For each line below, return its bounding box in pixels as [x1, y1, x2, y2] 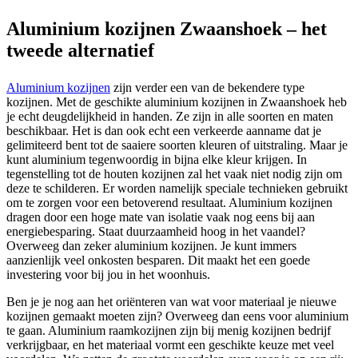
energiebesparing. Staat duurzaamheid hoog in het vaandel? [6, 224, 305, 238]
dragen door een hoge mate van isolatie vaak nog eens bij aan [6, 209, 315, 224]
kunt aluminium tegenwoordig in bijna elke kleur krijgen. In [6, 152, 307, 166]
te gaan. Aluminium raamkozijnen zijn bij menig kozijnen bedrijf [6, 323, 331, 337]
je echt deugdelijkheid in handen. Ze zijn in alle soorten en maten [6, 109, 333, 123]
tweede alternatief [6, 39, 154, 61]
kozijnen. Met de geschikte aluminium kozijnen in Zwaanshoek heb [6, 94, 347, 109]
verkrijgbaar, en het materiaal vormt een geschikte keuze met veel [6, 337, 334, 352]
